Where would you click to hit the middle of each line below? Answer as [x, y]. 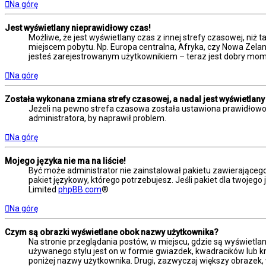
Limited [43, 189]
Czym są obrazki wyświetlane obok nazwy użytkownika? [112, 232]
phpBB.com [80, 189]
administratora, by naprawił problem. [97, 118]
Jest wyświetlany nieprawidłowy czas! [78, 28]
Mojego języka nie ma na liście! [65, 161]
